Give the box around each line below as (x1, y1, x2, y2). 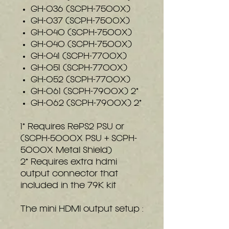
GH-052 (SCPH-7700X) (31, 76, 130, 84)
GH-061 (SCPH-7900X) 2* (31, 88, 139, 96)
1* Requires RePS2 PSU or (20, 123, 124, 131)
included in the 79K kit (20, 182, 116, 190)
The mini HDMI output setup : (20, 205, 143, 213)
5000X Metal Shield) (20, 147, 112, 154)
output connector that (20, 170, 118, 178)
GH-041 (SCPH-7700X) (31, 53, 127, 60)
